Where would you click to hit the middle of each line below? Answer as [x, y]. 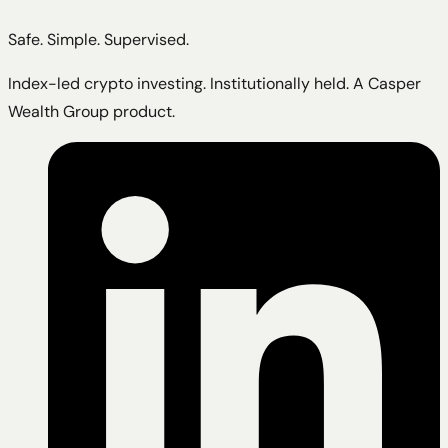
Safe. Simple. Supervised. [98, 40]
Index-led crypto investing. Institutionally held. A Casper [214, 84]
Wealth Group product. [91, 112]
